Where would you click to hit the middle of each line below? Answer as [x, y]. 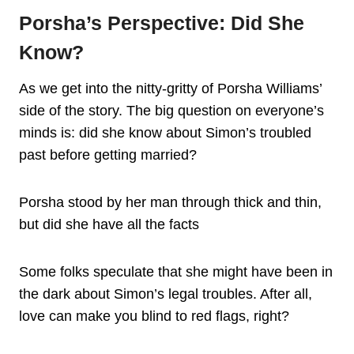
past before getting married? [108, 154]
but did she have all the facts [109, 224]
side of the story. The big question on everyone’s [171, 110]
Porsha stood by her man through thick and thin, [170, 202]
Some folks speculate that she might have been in [176, 271]
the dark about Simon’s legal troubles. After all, [166, 294]
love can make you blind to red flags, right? [154, 316]
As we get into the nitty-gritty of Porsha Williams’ [170, 88]
